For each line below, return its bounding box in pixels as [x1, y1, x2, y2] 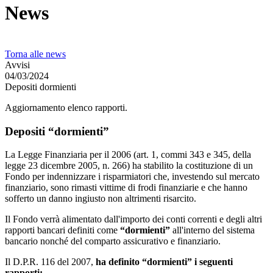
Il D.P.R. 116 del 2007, [5, 257, 96, 268]
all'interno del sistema [170, 225, 255, 236]
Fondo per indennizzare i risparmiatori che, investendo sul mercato [5, 171, 260, 182]
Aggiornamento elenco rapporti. [5, 102, 127, 113]
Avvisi [5, 60, 30, 70]
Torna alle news [5, 49, 66, 59]
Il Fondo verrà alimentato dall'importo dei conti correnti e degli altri [5, 214, 262, 225]
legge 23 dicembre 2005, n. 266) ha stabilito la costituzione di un [5, 160, 253, 171]
